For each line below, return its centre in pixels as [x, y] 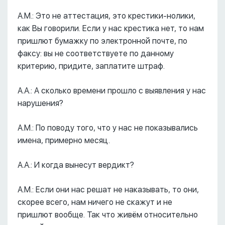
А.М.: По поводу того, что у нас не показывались [108, 128]
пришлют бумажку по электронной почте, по [102, 41]
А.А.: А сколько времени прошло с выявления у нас [112, 91]
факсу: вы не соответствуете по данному [96, 53]
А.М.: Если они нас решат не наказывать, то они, [108, 190]
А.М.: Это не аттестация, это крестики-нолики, [106, 16]
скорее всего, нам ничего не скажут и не [95, 202]
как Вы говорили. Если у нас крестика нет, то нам [111, 28]
